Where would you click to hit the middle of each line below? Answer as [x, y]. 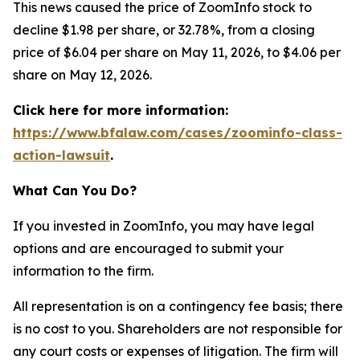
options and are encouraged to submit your [148, 248]
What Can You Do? [75, 190]
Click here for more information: [121, 110]
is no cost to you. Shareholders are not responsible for [178, 329]
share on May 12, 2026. [82, 75]
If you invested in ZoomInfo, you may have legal [164, 226]
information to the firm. [83, 271]
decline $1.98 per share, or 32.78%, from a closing [164, 30]
